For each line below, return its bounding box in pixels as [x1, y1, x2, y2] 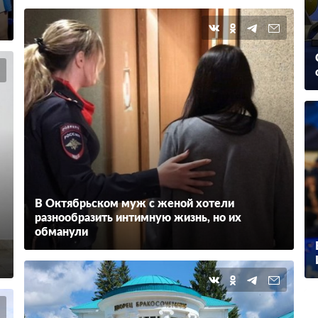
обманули [34, 226, 88, 238]
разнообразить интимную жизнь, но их [34, 212, 241, 224]
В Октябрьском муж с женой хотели [34, 198, 234, 209]
